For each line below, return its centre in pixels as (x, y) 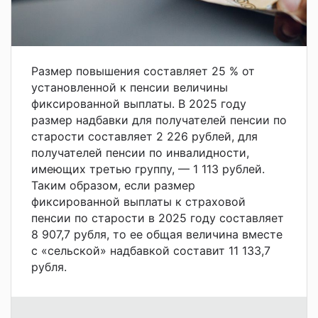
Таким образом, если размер (113, 185)
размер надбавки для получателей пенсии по (159, 120)
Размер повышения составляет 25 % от (143, 71)
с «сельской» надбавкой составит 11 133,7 (151, 250)
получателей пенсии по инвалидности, (140, 152)
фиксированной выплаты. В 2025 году (139, 103)
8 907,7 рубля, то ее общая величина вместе (157, 234)
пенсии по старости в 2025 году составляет (158, 218)
